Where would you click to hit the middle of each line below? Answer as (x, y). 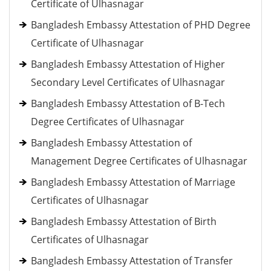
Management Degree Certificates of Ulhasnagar (139, 161)
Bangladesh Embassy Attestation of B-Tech (128, 103)
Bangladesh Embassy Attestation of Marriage (133, 182)
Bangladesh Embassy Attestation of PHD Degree (141, 25)
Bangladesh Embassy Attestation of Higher (128, 64)
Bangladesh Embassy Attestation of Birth (124, 221)
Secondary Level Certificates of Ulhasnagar (128, 82)
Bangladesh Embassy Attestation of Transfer (132, 261)
